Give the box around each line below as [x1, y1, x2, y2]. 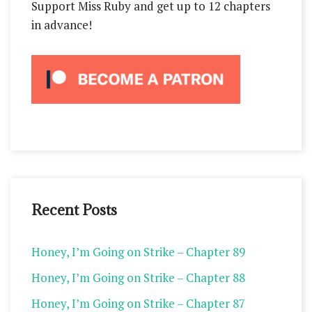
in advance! [31, 17, 92, 33]
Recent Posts [31, 201, 117, 220]
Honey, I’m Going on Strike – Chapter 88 [31, 270, 245, 286]
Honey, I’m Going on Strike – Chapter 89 [31, 244, 245, 260]
